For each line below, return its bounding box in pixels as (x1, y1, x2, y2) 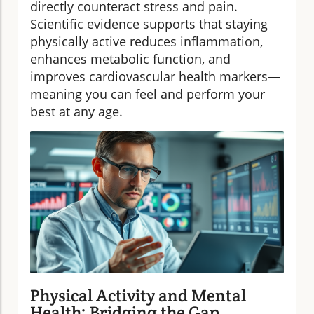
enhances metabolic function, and (30, 50, 231, 67)
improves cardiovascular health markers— (30, 67, 280, 85)
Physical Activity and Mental (30, 285, 246, 307)
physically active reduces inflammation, (30, 32, 263, 50)
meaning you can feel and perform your (30, 85, 265, 102)
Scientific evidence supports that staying (30, 15, 268, 32)
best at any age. (30, 102, 123, 120)
